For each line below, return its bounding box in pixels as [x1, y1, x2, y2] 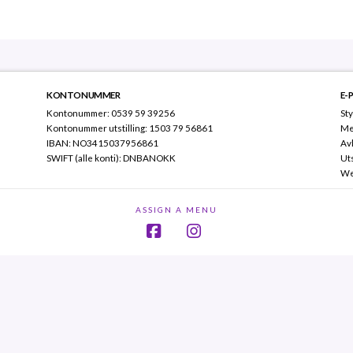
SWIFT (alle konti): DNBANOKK [46, 151, 176, 163]
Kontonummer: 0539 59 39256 [46, 106, 176, 118]
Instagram [195, 236, 269, 257]
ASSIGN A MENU [136, 204, 217, 214]
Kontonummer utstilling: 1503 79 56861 [46, 121, 214, 133]
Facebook [155, 236, 228, 257]
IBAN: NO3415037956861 [46, 136, 159, 148]
